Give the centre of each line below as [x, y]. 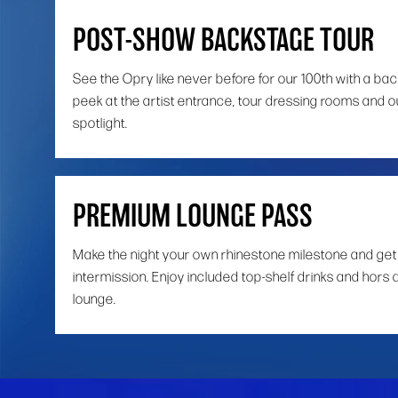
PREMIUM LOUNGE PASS [193, 217]
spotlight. [102, 123]
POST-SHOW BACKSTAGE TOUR [223, 41]
